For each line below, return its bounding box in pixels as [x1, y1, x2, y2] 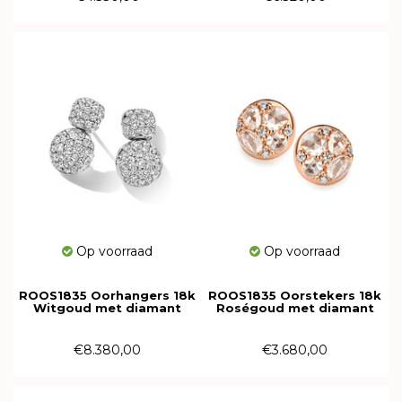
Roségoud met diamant [215, 301, 374, 315]
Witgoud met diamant [33, 301, 181, 315]
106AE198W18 [62, 313, 153, 328]
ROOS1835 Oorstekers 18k [208, 288, 381, 302]
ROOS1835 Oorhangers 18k [19, 288, 196, 302]
